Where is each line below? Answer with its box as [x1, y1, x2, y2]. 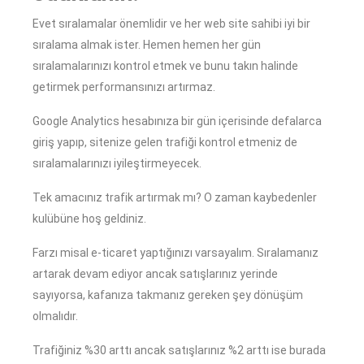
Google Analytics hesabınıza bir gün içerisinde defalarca [32, 115, 322, 128]
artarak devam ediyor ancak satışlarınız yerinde [32, 267, 278, 281]
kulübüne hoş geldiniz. [32, 212, 146, 226]
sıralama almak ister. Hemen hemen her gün [32, 38, 261, 52]
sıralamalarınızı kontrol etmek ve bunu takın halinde [32, 59, 298, 73]
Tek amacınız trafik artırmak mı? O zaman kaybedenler [32, 191, 317, 205]
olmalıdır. [32, 310, 78, 323]
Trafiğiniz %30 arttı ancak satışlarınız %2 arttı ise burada [32, 344, 326, 357]
